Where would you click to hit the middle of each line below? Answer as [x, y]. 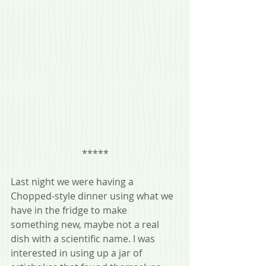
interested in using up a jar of [77, 253]
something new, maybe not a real [86, 225]
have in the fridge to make [70, 210]
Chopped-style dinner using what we [93, 196]
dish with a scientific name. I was [84, 239]
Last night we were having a [73, 182]
